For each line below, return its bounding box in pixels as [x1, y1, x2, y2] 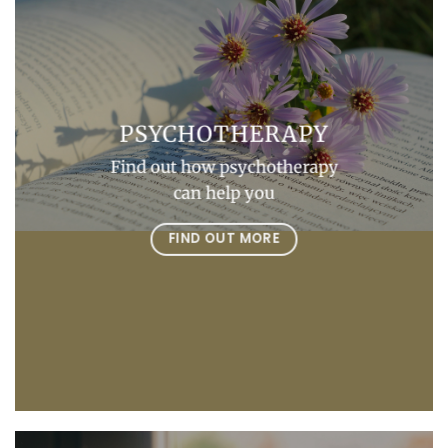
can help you [173, 182, 275, 204]
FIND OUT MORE [168, 228, 280, 248]
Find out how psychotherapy [110, 156, 338, 178]
